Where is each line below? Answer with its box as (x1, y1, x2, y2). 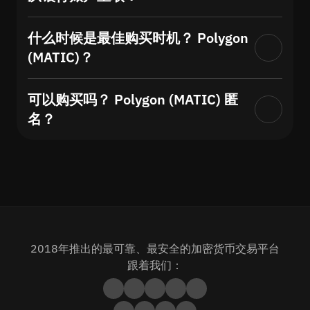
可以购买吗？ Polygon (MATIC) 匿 (28, 90, 238, 109)
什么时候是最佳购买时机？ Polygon (28, 28, 248, 48)
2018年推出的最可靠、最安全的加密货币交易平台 (30, 241, 280, 256)
